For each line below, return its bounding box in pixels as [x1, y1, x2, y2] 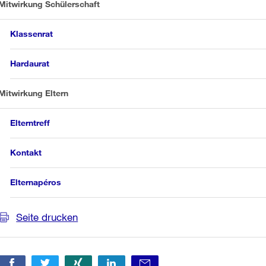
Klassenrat [10, 28, 53, 39]
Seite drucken [16, 211, 78, 223]
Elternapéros [10, 177, 62, 187]
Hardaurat [10, 58, 50, 68]
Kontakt [10, 147, 42, 157]
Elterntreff [10, 118, 50, 128]
